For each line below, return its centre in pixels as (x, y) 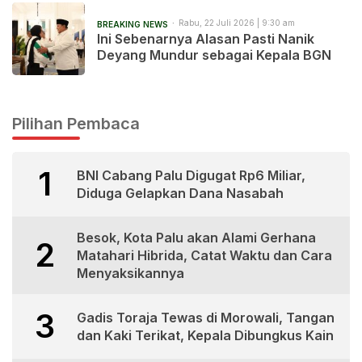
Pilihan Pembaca (76, 124)
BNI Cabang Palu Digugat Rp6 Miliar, (191, 176)
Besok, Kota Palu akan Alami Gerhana (196, 238)
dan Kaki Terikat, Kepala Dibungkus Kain (205, 336)
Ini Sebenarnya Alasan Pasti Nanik (206, 39)
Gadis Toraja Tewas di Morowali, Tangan (206, 318)
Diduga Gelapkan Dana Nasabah (180, 194)
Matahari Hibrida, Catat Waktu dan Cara (204, 256)
